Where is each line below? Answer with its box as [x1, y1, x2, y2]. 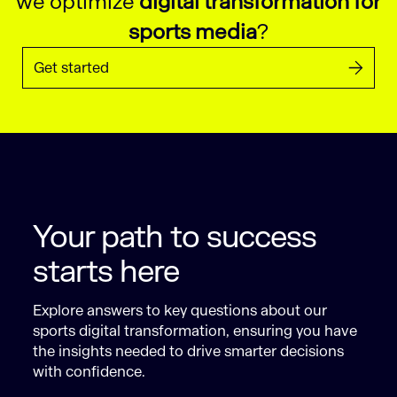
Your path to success [33, 218, 317, 258]
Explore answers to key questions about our [33, 301, 328, 321]
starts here [33, 253, 180, 292]
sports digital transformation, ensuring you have [33, 322, 358, 341]
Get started [34, 58, 110, 77]
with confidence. [33, 362, 146, 382]
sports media [128, 17, 257, 45]
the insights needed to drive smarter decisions [33, 342, 345, 362]
